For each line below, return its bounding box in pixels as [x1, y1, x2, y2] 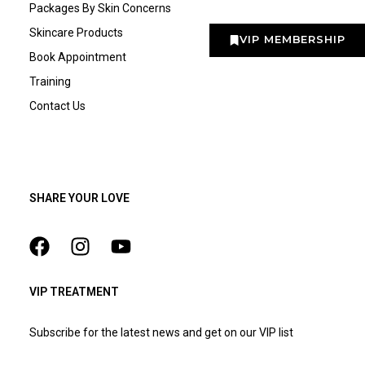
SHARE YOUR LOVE [29, 191, 130, 204]
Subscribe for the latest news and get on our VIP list [29, 325, 293, 339]
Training [29, 74, 71, 88]
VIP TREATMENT [29, 284, 119, 298]
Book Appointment [29, 50, 126, 64]
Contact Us [29, 99, 86, 112]
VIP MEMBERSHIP [240, 32, 345, 46]
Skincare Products [29, 25, 123, 39]
